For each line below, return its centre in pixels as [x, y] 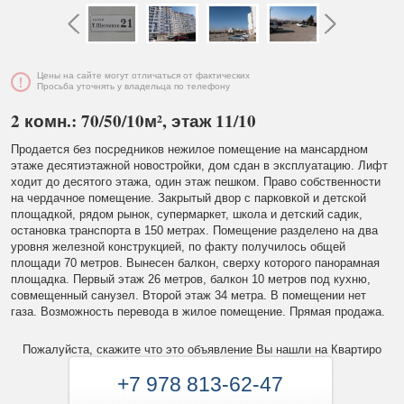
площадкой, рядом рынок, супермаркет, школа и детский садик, [187, 214]
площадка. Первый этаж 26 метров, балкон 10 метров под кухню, [191, 279]
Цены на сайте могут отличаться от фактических [143, 75]
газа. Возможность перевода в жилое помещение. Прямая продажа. [198, 312]
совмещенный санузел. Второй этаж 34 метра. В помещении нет [188, 295]
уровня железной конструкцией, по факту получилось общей [178, 247]
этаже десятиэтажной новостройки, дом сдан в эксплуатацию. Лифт [199, 165]
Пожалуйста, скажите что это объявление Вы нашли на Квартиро [202, 349]
